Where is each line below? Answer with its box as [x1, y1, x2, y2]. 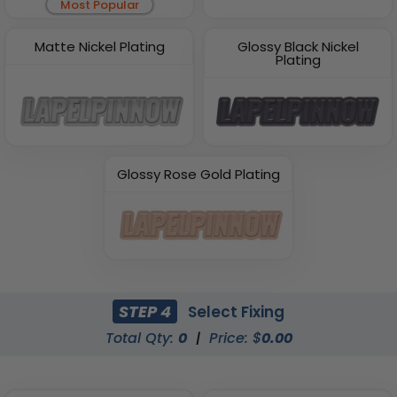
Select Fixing [184, 300, 285, 323]
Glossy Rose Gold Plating [117, 164, 280, 183]
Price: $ [208, 328, 261, 349]
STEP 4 [119, 300, 171, 323]
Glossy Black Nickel [237, 36, 359, 56]
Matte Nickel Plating [34, 36, 165, 56]
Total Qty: [105, 328, 178, 349]
